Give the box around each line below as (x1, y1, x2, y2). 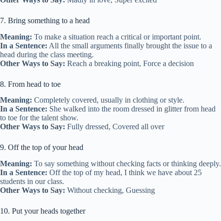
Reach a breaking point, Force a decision (65, 59, 194, 68)
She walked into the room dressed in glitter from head (47, 105, 216, 113)
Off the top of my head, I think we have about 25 (47, 168, 202, 177)
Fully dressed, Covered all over (65, 122, 164, 131)
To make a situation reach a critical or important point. (32, 32, 201, 41)
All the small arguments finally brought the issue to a (47, 41, 212, 50)
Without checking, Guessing (65, 186, 155, 195)
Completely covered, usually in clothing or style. (32, 96, 184, 105)
